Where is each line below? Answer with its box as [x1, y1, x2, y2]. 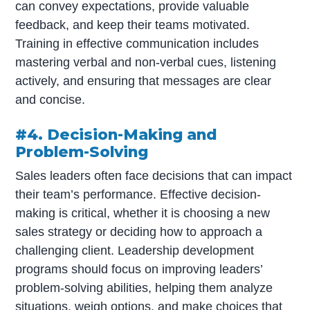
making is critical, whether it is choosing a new [15, 206, 271, 220]
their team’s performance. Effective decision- [15, 187, 262, 201]
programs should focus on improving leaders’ [15, 262, 263, 276]
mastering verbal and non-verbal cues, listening [15, 55, 277, 69]
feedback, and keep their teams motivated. [15, 17, 250, 32]
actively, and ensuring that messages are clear [15, 73, 272, 88]
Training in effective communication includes [15, 36, 259, 51]
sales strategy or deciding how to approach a [15, 224, 263, 239]
